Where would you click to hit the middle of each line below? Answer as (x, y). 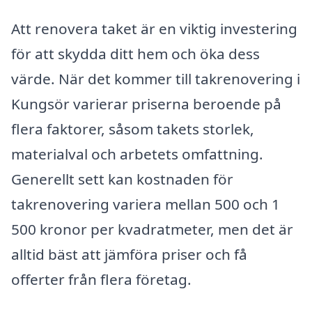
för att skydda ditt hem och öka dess (135, 54)
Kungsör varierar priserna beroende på (146, 104)
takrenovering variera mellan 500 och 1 (146, 204)
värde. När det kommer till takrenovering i (156, 79)
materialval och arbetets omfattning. (137, 154)
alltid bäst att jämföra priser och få (129, 255)
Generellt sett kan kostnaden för (122, 179)
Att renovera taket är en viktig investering (154, 29)
